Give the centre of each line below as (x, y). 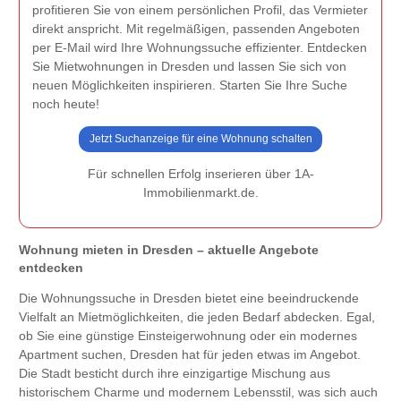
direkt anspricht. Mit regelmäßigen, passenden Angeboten (196, 28)
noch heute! (66, 103)
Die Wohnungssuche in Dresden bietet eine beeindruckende (189, 299)
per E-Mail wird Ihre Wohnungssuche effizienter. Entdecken (200, 47)
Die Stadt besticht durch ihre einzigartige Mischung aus (175, 374)
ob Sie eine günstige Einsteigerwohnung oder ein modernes (188, 336)
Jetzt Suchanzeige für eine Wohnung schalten (200, 138)
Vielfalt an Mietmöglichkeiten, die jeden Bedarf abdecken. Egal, (197, 317)
